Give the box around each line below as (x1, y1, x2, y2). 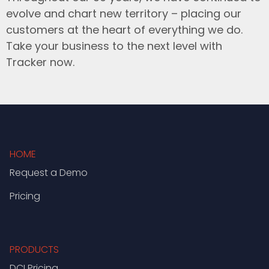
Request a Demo (10, 165, 88, 180)
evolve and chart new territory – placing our (6, 6, 241, 22)
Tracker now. (6, 55, 74, 70)
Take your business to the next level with (6, 38, 222, 54)
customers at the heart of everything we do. (6, 22, 243, 38)
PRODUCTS (10, 242, 59, 256)
